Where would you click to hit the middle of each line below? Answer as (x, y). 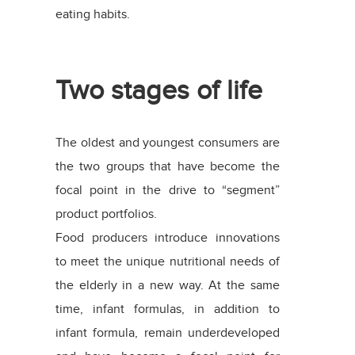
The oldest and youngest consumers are (167, 142)
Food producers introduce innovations (167, 237)
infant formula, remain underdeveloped (167, 332)
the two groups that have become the (167, 166)
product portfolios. (106, 214)
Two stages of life (158, 90)
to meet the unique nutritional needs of (167, 261)
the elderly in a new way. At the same (167, 285)
